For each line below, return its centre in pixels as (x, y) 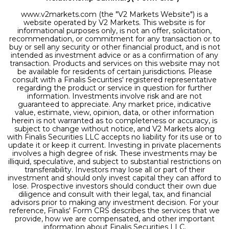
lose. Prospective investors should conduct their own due (114, 186)
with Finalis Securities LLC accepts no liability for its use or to (114, 137)
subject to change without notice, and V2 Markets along (114, 129)
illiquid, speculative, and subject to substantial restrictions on (114, 161)
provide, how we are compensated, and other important (114, 219)
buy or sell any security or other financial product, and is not (114, 47)
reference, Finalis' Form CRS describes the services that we (114, 210)
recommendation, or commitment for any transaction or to (114, 39)
